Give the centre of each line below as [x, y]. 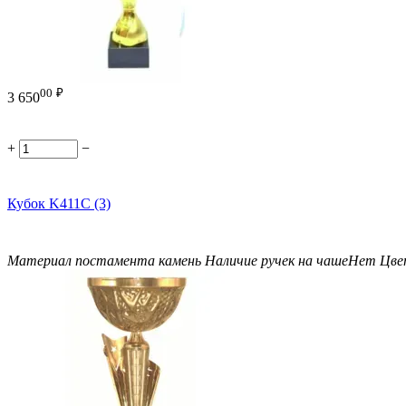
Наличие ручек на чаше [276, 261]
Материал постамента [83, 261]
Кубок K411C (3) [59, 204]
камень [182, 261]
